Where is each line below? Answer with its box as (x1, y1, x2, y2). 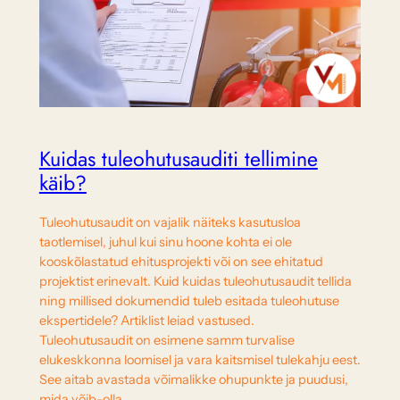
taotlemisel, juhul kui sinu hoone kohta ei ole (38, 233, 292, 250)
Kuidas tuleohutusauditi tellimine (38, 143, 318, 174)
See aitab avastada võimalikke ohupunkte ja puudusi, (38, 371, 348, 387)
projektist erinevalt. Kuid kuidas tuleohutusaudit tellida (38, 272, 352, 289)
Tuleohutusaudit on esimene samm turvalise (38, 331, 295, 348)
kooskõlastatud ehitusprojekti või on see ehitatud (38, 253, 323, 270)
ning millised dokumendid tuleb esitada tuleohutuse (38, 292, 339, 309)
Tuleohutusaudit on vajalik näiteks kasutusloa (38, 213, 301, 230)
